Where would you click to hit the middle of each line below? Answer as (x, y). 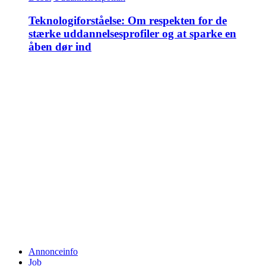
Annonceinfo (53, 252)
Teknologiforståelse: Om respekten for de (128, 20)
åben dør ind (60, 46)
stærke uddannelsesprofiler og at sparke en (132, 33)
